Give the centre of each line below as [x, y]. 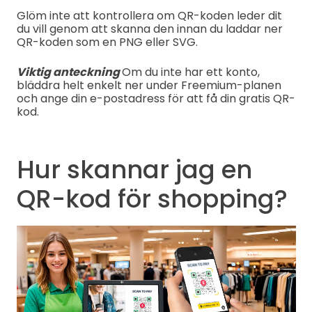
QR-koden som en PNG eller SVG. [107, 42]
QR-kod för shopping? [152, 198]
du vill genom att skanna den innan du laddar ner [149, 29]
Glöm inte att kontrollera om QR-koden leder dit [149, 15]
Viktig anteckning [69, 72]
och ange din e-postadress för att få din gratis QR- [156, 98]
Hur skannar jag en [134, 169]
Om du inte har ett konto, [190, 72]
